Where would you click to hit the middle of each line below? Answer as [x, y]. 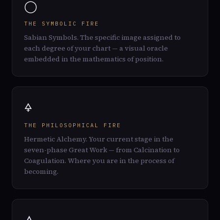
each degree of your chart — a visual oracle [96, 48]
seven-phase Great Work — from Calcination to [102, 150]
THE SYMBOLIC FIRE [62, 24]
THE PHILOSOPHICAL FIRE [73, 125]
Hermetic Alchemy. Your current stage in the [99, 139]
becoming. [41, 171]
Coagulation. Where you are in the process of [99, 161]
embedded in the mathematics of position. [94, 59]
